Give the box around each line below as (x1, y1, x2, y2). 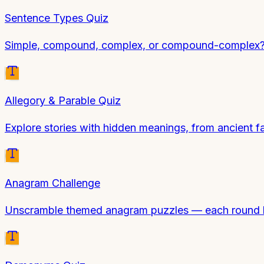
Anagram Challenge (5, 176, 100, 189)
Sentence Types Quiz (5, 11, 108, 24)
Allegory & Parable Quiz (5, 94, 121, 107)
